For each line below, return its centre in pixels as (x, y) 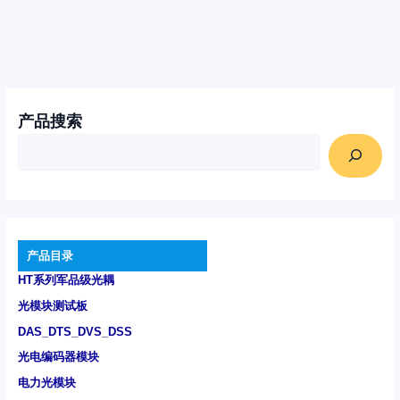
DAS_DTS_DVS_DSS (75, 331)
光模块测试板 (52, 305)
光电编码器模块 (58, 357)
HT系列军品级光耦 (66, 280)
